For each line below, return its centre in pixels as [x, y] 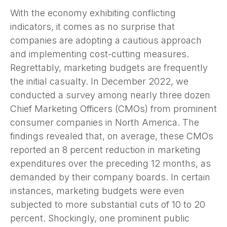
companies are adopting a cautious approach [106, 40]
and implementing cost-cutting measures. [100, 54]
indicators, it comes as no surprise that [92, 26]
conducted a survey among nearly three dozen [110, 95]
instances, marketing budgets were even [97, 191]
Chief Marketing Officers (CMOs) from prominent [113, 108]
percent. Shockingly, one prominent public [100, 218]
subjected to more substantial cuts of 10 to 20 [108, 204]
